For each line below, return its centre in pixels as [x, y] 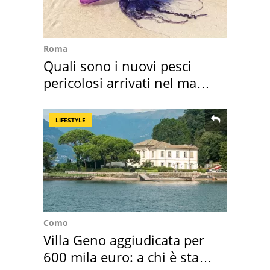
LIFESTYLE [71, 120]
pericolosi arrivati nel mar [123, 83]
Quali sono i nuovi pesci [118, 66]
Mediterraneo [86, 100]
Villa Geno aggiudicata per [124, 240]
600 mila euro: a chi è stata [127, 257]
